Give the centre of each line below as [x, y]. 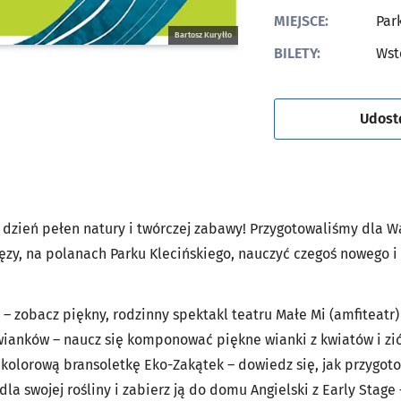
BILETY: [297, 53]
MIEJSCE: [301, 21]
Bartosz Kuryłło [203, 35]
